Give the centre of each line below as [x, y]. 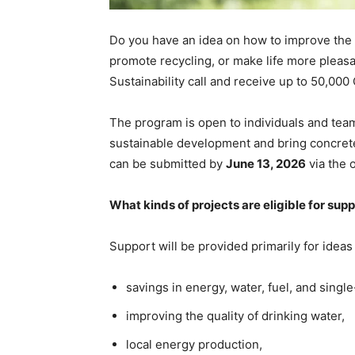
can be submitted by [168, 163]
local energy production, [194, 344]
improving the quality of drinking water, [235, 315]
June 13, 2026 [266, 163]
